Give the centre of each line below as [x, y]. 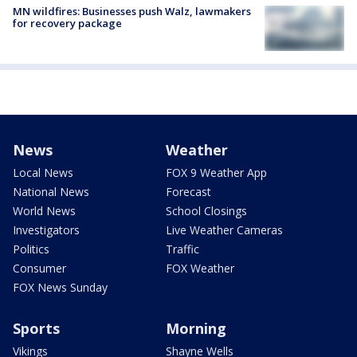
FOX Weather [200, 268]
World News [44, 210]
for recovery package [67, 24]
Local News [43, 172]
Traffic [182, 249]
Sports [36, 328]
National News [51, 191]
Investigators [46, 229]
